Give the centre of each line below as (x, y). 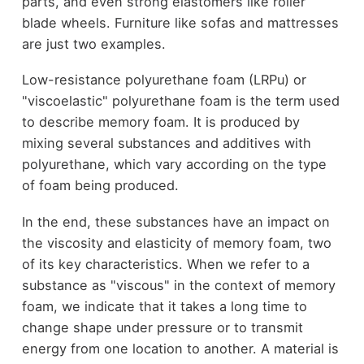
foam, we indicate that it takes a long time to (164, 306)
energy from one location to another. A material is (180, 348)
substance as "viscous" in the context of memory (178, 285)
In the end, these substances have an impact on (175, 221)
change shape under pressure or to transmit (162, 327)
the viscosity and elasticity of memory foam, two (176, 243)
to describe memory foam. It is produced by (160, 122)
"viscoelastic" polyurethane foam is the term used (180, 101)
